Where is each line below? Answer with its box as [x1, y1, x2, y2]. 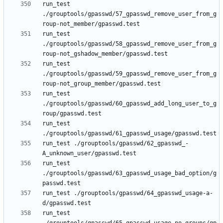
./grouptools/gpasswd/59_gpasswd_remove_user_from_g [42, 70, 217, 78]
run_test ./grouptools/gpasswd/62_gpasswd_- [42, 140, 189, 147]
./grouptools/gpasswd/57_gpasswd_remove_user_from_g [42, 10, 217, 18]
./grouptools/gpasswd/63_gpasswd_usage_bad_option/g [42, 170, 217, 177]
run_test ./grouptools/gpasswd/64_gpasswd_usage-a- [42, 190, 213, 197]
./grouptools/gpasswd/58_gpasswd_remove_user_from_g [42, 40, 217, 48]
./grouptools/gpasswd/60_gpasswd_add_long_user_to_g [42, 100, 217, 108]
